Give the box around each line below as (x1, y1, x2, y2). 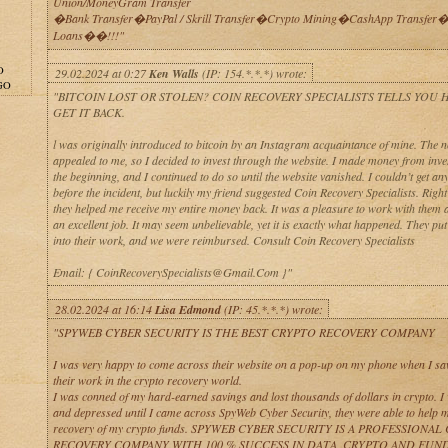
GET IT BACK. (52, 104, 125, 120)
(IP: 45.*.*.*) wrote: (220, 301, 323, 317)
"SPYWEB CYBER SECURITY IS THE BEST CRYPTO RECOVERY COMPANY (52, 324, 435, 340)
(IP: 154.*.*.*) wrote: (198, 65, 307, 81)
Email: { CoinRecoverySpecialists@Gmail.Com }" (52, 264, 292, 280)
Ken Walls (148, 65, 199, 82)
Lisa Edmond (154, 301, 221, 318)
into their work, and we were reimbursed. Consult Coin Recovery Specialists (52, 232, 415, 248)
